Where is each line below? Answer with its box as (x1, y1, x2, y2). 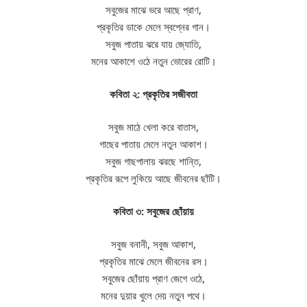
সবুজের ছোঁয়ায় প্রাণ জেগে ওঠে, (102, 271, 205, 286)
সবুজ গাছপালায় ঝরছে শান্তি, (106, 154, 201, 169)
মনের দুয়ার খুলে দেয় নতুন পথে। (101, 288, 206, 303)
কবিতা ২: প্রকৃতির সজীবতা (110, 87, 197, 101)
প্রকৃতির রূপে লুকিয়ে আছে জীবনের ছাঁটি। (86, 171, 221, 186)
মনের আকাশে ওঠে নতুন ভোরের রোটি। (90, 53, 217, 68)
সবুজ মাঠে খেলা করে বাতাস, (108, 120, 199, 134)
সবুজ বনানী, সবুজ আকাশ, (111, 237, 196, 251)
